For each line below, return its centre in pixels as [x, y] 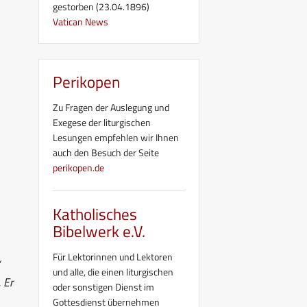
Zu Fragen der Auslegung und [111, 107]
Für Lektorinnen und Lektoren [113, 256]
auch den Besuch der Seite [106, 152]
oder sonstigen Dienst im [103, 286]
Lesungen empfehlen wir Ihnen [116, 137]
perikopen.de [78, 167]
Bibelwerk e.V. [99, 231]
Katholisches [95, 214]
